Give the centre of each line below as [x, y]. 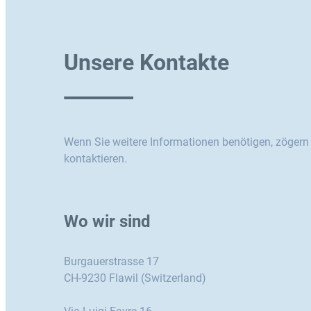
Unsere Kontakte [146, 62]
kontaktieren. [95, 159]
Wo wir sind [107, 222]
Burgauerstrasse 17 [111, 262]
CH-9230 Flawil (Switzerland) [135, 278]
